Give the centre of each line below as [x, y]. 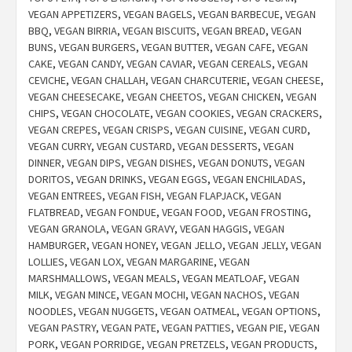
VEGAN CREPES [63, 130]
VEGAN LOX [95, 262]
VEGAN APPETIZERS [73, 15]
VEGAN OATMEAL [198, 312]
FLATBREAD [54, 213]
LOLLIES [46, 262]
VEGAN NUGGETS [117, 312]
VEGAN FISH [134, 196]
